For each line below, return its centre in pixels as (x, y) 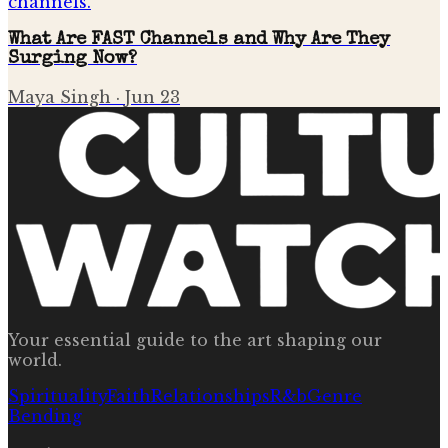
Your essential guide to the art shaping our (195, 340)
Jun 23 (152, 97)
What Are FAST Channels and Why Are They (199, 40)
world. (35, 360)
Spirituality (57, 396)
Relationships (210, 396)
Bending (45, 416)
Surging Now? (72, 59)
